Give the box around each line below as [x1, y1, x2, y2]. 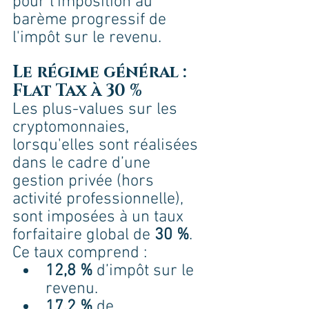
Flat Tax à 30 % [12, 80, 142, 103]
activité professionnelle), [12, 190, 188, 210]
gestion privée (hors [12, 172, 158, 192]
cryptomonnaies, [12, 118, 133, 138]
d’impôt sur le [92, 261, 198, 281]
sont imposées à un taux [12, 208, 188, 228]
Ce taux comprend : [12, 243, 147, 263]
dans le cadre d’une [12, 154, 154, 174]
